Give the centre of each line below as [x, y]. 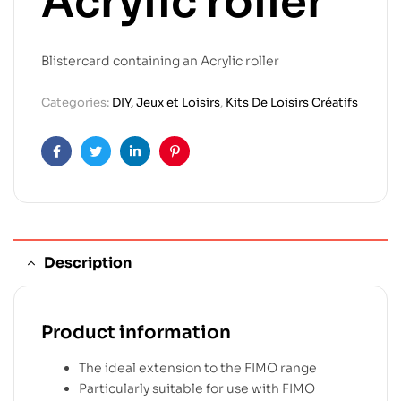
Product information [136, 332]
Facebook [86, 165]
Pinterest [202, 165]
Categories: [77, 102]
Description [88, 262]
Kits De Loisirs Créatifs [292, 102]
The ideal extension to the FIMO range [198, 367]
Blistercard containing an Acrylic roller [160, 60]
